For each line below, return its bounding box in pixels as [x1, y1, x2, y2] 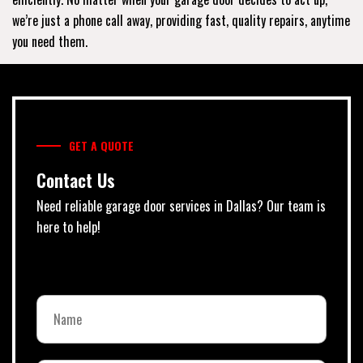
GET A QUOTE [69, 136, 134, 154]
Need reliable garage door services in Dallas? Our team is [36, 195, 326, 216]
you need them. [12, 31, 88, 51]
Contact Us [36, 166, 115, 193]
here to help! [36, 216, 100, 237]
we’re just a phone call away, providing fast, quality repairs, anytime [12, 10, 350, 30]
